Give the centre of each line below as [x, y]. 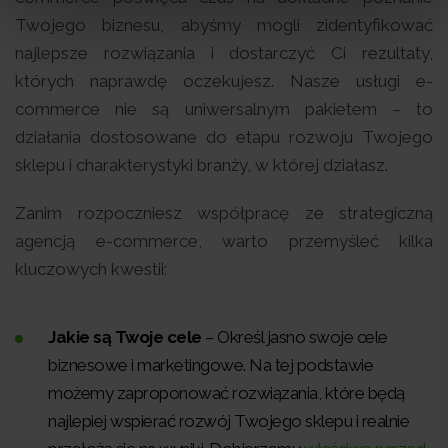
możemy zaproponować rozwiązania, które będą [226, 393]
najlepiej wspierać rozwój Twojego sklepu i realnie [228, 421]
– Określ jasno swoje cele [294, 337]
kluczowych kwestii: [91, 269]
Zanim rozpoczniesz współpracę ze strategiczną [224, 213]
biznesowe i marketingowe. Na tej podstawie [210, 365]
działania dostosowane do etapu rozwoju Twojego [224, 137]
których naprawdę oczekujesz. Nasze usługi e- [224, 81]
